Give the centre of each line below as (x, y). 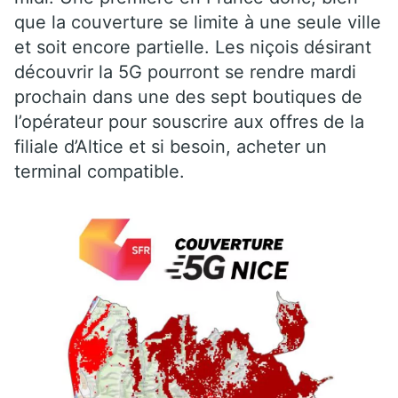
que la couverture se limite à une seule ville (198, 23)
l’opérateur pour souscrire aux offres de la (189, 122)
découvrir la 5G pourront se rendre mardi (185, 72)
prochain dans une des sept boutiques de (188, 97)
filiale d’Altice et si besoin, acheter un (171, 147)
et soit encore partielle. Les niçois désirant (193, 48)
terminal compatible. (99, 172)
